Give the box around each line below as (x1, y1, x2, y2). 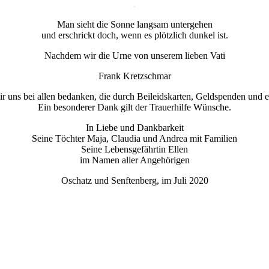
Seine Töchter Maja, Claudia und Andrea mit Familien (32, 133, 237, 144)
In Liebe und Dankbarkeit (85, 122, 184, 133)
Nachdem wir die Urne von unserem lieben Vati (44, 50, 225, 61)
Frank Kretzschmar (98, 71, 171, 82)
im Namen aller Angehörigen (79, 155, 190, 166)
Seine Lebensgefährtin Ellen (81, 144, 188, 155)
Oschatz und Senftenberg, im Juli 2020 (61, 175, 208, 186)
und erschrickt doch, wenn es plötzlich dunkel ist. (41, 30, 228, 41)
